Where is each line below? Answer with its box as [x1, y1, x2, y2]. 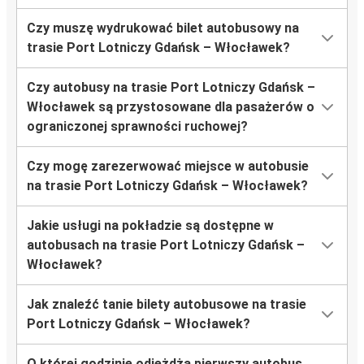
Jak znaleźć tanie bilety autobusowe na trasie [27, 297, 306, 313]
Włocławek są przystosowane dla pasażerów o [27, 99, 314, 115]
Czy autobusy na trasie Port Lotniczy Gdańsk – [27, 80, 315, 96]
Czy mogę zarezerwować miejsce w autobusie [27, 158, 309, 175]
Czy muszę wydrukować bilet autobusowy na [27, 20, 299, 37]
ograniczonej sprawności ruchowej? [27, 119, 248, 135]
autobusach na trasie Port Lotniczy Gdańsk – [27, 237, 305, 253]
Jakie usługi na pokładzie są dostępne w [27, 218, 274, 234]
